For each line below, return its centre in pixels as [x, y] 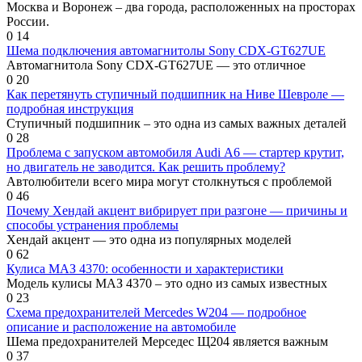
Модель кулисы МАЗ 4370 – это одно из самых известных [167, 283]
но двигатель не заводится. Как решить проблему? [146, 166]
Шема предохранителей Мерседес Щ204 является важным [167, 341]
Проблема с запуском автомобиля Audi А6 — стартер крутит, [175, 152]
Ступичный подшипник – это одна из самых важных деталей [177, 123]
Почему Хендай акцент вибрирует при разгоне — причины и [177, 210]
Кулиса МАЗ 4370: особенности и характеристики [145, 268]
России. [28, 21]
